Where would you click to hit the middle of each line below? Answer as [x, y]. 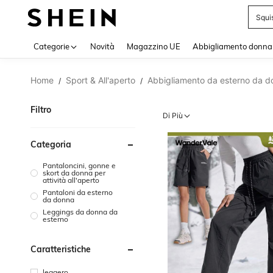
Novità [102, 46]
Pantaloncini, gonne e [79, 165]
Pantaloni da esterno [78, 192]
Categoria [51, 144]
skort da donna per [74, 173]
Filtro [41, 110]
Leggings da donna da [80, 212]
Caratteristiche [61, 249]
